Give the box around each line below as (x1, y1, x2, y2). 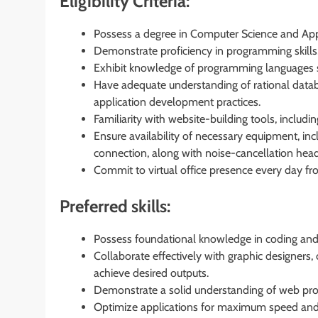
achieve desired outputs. (94, 265, 209, 280)
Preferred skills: (60, 195, 170, 216)
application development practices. (94, 94, 261, 109)
